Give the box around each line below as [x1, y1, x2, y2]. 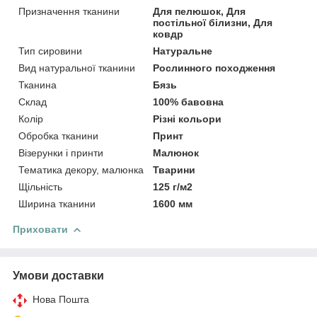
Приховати [13, 223, 68, 235]
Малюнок [153, 146, 200, 158]
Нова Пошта [33, 293, 89, 305]
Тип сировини [18, 45, 82, 57]
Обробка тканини [18, 129, 98, 142]
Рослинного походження [153, 62, 276, 74]
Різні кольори [153, 113, 222, 125]
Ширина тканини [18, 197, 96, 209]
